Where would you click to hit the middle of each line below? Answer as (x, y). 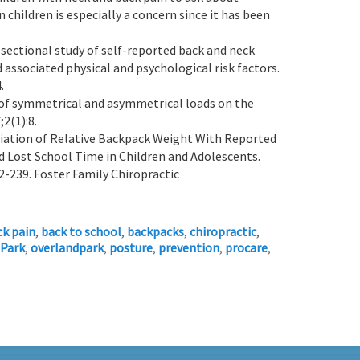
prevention (189, 247)
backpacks (155, 231)
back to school (81, 231)
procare (246, 247)
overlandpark (67, 247)
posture (131, 247)
